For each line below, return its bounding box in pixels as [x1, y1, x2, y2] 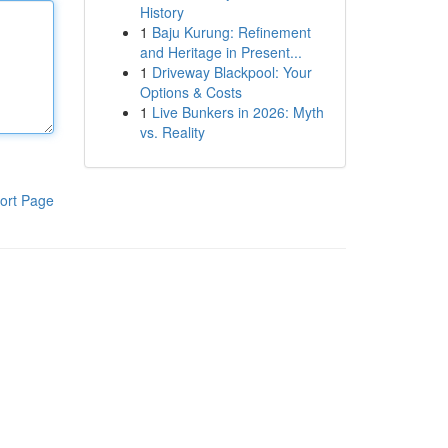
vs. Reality [139, 122, 205, 142]
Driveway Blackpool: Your [151, 62, 312, 82]
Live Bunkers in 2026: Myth [151, 102, 324, 122]
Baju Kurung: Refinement [151, 22, 311, 42]
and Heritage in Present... [139, 42, 302, 62]
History [139, 2, 184, 22]
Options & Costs [139, 82, 242, 102]
